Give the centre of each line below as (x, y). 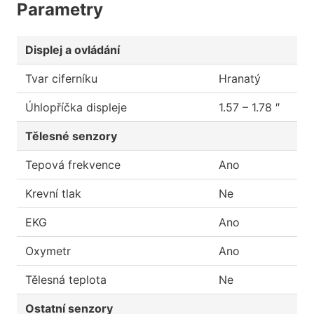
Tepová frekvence (73, 165)
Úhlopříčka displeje (76, 108)
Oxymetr (48, 251)
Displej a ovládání (73, 50)
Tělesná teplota (66, 280)
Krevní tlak (53, 194)
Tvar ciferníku (61, 79)
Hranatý (240, 79)
